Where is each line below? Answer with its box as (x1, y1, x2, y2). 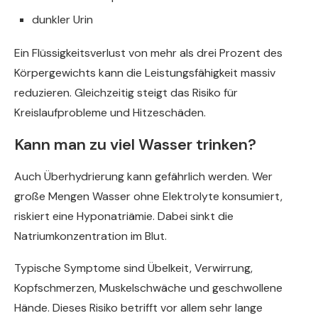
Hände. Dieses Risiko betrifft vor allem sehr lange (14, 300, 263, 316)
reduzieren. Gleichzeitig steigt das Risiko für (14, 85, 238, 101)
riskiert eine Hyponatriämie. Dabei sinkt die (14, 209, 234, 224)
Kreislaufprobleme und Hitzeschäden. (14, 105, 206, 121)
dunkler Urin (32, 12, 93, 28)
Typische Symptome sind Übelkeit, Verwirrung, (14, 261, 253, 276)
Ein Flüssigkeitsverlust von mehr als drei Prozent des (14, 45, 283, 61)
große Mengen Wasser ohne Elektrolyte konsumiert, (14, 189, 283, 204)
